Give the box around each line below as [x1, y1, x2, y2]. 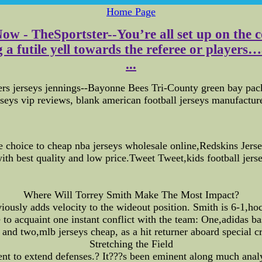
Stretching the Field [89, 237, 173, 250]
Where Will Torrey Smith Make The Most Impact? [23, 188, 239, 201]
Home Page [106, 6, 156, 18]
